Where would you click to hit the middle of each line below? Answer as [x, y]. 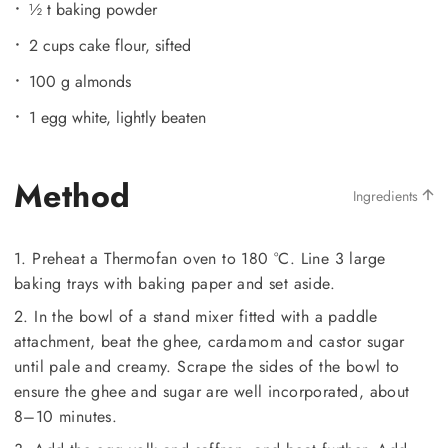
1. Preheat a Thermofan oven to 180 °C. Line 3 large [200, 258]
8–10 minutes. [66, 416]
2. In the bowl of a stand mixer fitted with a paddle [196, 316]
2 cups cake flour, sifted [110, 45]
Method [72, 195]
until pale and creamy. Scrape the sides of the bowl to [207, 366]
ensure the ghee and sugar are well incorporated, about [212, 391]
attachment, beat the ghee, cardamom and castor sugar [209, 341]
